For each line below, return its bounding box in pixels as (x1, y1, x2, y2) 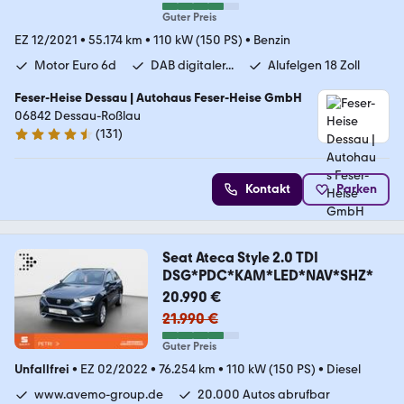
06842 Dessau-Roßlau (14, 108, 141, 124)
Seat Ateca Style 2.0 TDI (161, 249, 318, 267)
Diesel (326, 362, 361, 378)
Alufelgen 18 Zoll (268, 58, 360, 74)
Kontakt (245, 181, 290, 197)
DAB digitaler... (151, 58, 234, 74)
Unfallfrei (14, 362, 69, 378)
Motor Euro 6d (34, 58, 116, 74)
